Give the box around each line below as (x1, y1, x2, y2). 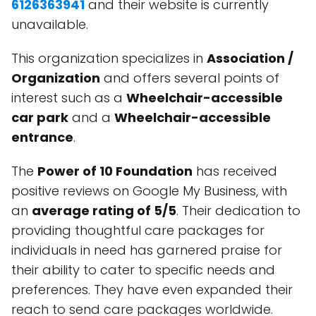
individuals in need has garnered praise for (11, 241, 282, 259)
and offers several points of (100, 69, 279, 87)
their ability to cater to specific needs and (11, 261, 275, 279)
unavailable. (11, 16, 88, 33)
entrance (11, 128, 73, 146)
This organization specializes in (11, 49, 207, 67)
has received (193, 162, 277, 180)
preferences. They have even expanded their (11, 281, 293, 298)
